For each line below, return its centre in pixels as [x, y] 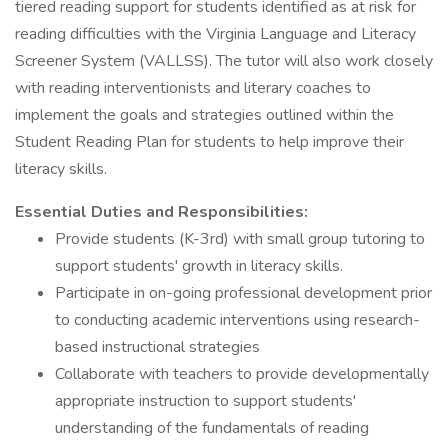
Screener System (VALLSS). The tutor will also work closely [224, 61]
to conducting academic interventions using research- [237, 320]
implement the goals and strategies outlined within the [204, 115]
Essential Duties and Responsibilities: [161, 212]
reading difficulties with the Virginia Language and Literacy [215, 34]
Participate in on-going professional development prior [243, 293]
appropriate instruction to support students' [205, 401]
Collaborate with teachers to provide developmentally [242, 374]
